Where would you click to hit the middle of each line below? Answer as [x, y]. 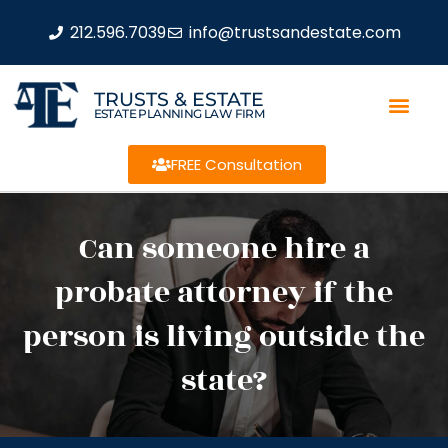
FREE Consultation [236, 164]
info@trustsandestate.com [294, 32]
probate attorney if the [224, 293]
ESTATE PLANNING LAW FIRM [179, 113]
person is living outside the [224, 337]
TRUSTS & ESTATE [178, 99]
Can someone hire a [224, 249]
